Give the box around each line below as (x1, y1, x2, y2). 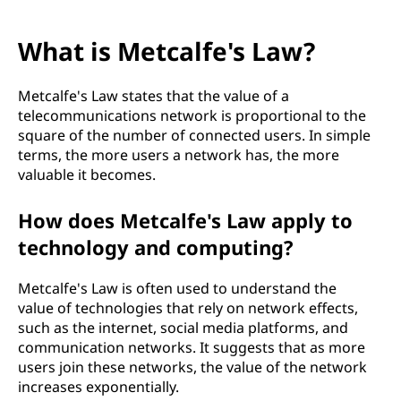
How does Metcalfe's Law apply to (18, 207, 353, 234)
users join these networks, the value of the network (18, 357, 367, 377)
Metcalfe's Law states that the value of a (18, 86, 289, 106)
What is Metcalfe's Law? (18, 34, 315, 68)
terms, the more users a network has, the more (18, 145, 339, 165)
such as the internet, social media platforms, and (18, 318, 348, 337)
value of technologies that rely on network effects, (18, 298, 358, 318)
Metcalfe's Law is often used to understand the (18, 278, 337, 298)
